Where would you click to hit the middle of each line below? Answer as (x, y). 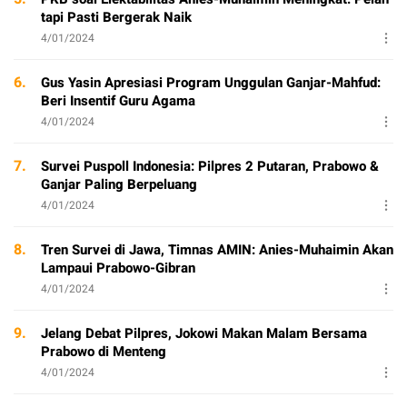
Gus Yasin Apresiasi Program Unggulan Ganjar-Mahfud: (211, 83)
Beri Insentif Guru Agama (118, 101)
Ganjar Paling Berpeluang (119, 184)
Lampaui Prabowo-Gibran (118, 268)
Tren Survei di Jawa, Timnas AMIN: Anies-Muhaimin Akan (217, 250)
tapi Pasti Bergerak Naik (116, 17)
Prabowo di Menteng (104, 352)
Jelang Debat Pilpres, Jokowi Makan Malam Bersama (204, 333)
